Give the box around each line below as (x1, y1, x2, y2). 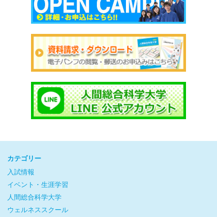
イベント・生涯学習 (7, 180, 68, 188)
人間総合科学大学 (7, 192, 62, 201)
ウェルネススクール (7, 205, 68, 214)
